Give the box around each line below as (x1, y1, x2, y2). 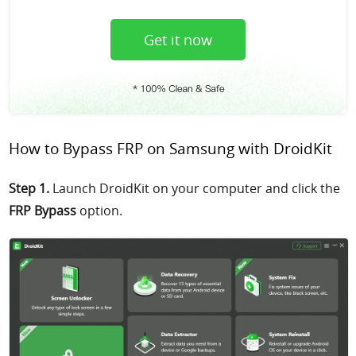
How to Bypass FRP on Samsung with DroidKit (9, 137, 333, 158)
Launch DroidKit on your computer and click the (49, 180, 341, 198)
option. (76, 202, 123, 220)
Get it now (144, 29, 212, 49)
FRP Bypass (9, 202, 77, 220)
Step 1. (9, 180, 50, 198)
